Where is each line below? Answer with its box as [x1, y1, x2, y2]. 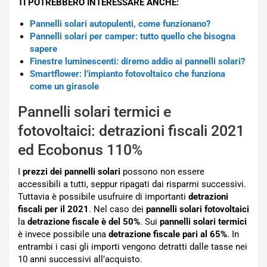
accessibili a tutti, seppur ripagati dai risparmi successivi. [18, 178, 246, 190]
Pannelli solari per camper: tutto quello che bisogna [30, 30, 235, 42]
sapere [30, 43, 57, 54]
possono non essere [120, 166, 204, 177]
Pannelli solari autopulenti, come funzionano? [30, 18, 210, 29]
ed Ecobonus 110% [18, 141, 142, 159]
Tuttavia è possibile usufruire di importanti [18, 191, 188, 202]
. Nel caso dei [89, 203, 146, 215]
